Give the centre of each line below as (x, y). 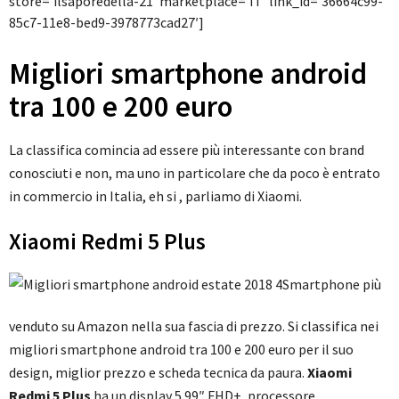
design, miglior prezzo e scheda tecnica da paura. (158, 373)
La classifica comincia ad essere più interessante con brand (187, 150)
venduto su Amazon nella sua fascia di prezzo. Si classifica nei (194, 326)
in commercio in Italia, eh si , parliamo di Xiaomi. (155, 196)
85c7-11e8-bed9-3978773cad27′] (106, 23)
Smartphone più (332, 285)
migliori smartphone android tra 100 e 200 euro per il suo (181, 350)
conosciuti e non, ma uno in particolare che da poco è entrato (195, 173)
